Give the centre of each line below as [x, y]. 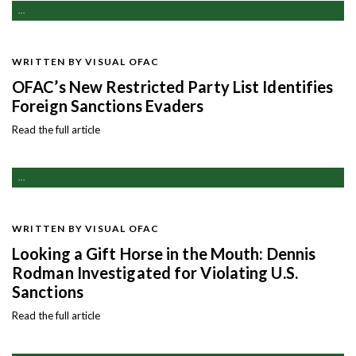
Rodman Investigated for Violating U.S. [155, 272]
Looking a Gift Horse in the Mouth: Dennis [164, 253]
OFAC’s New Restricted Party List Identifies [173, 86]
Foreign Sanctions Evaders [108, 105]
